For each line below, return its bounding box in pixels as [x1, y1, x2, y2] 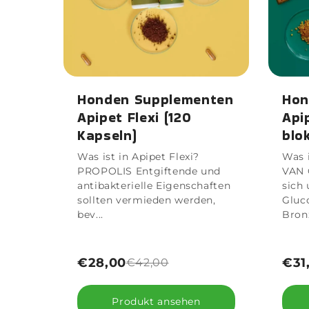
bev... [77, 208, 103, 221]
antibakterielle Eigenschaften [77, 179, 231, 192]
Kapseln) [77, 125, 137, 145]
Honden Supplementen [77, 89, 234, 109]
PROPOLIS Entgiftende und [77, 164, 221, 177]
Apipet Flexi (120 [77, 107, 192, 127]
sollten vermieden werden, [77, 193, 216, 206]
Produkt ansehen [112, 295, 201, 308]
